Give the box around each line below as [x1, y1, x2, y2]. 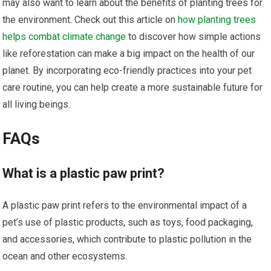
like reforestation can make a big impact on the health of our [2, 48, 255, 60]
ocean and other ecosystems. [2, 250, 128, 263]
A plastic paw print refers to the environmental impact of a [2, 200, 247, 212]
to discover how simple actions [126, 31, 261, 43]
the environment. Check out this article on [2, 14, 178, 26]
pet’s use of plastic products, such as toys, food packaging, [2, 217, 253, 229]
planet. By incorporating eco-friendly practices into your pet [2, 65, 252, 77]
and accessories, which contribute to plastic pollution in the [2, 233, 252, 246]
